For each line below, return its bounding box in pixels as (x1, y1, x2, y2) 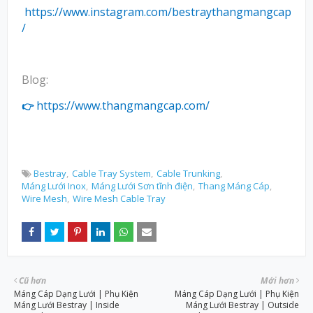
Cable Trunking (156, 166, 220, 180)
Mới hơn (261, 274, 294, 286)
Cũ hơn (19, 274, 46, 286)
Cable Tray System (72, 166, 151, 180)
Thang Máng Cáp (198, 179, 270, 192)
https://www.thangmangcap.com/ (36, 97, 210, 113)
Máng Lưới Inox (22, 179, 86, 192)
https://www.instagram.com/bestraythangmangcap (24, 3, 291, 20)
